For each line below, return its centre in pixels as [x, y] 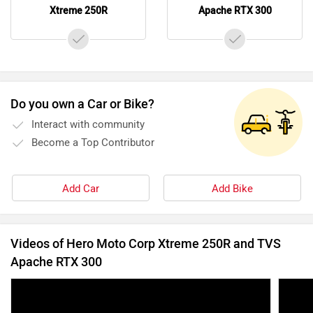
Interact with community [88, 124]
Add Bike [232, 188]
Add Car [81, 188]
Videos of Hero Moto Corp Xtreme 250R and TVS [146, 243]
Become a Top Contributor [93, 142]
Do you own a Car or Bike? [82, 104]
